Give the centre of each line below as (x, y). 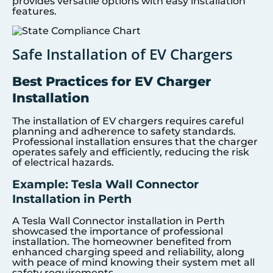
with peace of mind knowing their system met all (133, 262)
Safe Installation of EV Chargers (122, 54)
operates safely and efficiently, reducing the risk (131, 152)
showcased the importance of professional (118, 231)
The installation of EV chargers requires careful (128, 121)
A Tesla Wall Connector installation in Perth (119, 221)
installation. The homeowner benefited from (122, 241)
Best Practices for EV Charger (112, 82)
